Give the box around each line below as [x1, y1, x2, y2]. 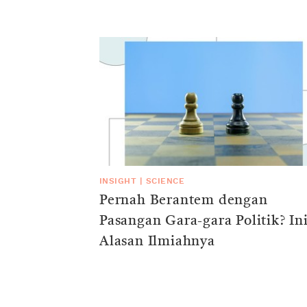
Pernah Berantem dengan [99, 193, 268, 208]
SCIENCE [145, 176, 185, 185]
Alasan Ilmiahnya [99, 234, 215, 249]
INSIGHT [99, 176, 137, 185]
